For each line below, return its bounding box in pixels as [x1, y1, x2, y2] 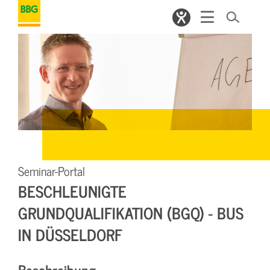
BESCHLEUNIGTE [18, 177, 127, 204]
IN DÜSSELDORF [18, 221, 122, 247]
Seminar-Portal [18, 160, 85, 181]
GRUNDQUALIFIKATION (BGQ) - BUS [18, 199, 243, 225]
